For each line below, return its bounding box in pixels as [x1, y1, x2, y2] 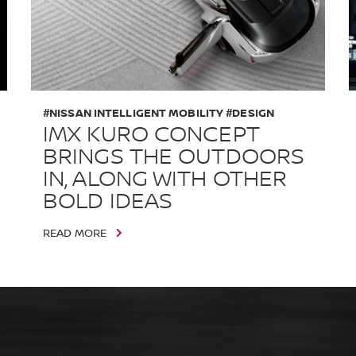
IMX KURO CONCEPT [42, 121, 260, 149]
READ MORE [42, 226, 106, 240]
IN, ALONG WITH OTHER [42, 165, 288, 193]
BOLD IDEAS [42, 188, 173, 215]
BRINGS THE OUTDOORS [42, 143, 305, 171]
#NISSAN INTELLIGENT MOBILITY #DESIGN [42, 106, 274, 120]
